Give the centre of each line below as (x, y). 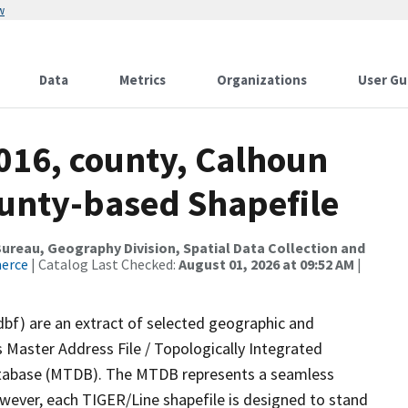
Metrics (143, 80)
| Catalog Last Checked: (103, 264)
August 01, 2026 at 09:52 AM (266, 264)
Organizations (262, 80)
